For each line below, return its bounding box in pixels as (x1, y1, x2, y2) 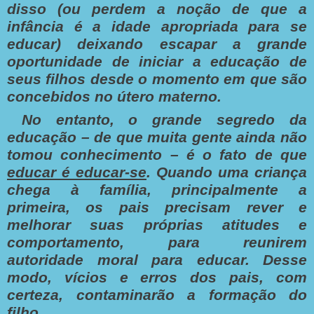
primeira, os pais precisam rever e (7, 198, 307, 216)
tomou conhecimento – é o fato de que (7, 146, 307, 163)
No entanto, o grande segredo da (7, 111, 307, 128)
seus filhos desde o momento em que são (7, 70, 307, 88)
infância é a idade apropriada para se (7, 18, 307, 35)
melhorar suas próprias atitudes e (7, 216, 307, 233)
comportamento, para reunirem (7, 233, 307, 251)
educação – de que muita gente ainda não (7, 128, 307, 146)
